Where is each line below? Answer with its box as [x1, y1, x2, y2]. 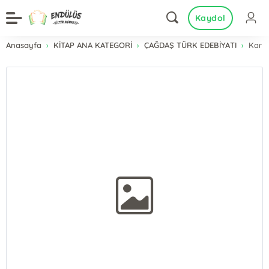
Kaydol [195, 13, 226, 23]
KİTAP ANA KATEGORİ [53, 40, 133, 50]
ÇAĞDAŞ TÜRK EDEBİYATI [144, 40, 237, 50]
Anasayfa [6, 40, 42, 50]
